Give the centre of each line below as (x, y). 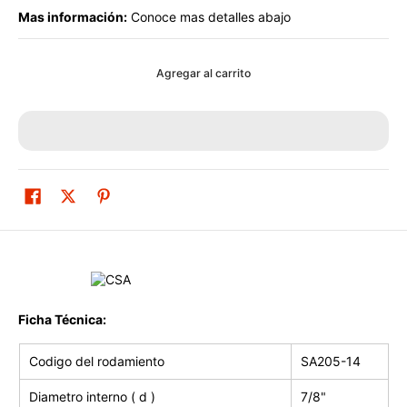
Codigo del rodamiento (97, 361)
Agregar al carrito (203, 73)
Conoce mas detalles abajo (209, 17)
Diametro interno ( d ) (92, 396)
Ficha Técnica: (62, 320)
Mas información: (73, 17)
